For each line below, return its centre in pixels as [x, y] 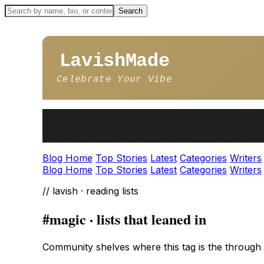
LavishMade [114, 61]
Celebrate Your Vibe [115, 80]
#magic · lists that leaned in [124, 219]
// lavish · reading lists [90, 191]
